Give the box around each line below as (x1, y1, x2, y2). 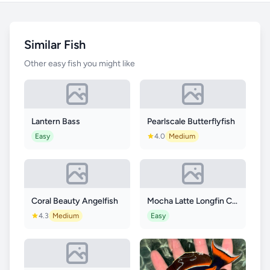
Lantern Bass (31, 116, 80, 127)
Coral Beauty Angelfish (31, 196, 118, 206)
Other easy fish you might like (24, 58, 135, 69)
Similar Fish (24, 37, 86, 52)
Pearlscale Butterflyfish (147, 116, 235, 127)
